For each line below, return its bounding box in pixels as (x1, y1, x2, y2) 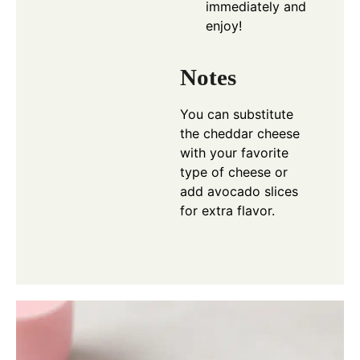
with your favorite (180, 145, 288, 162)
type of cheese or (180, 164, 288, 181)
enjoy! (206, 17, 242, 34)
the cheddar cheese (180, 125, 300, 142)
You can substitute (180, 106, 293, 123)
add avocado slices (180, 183, 298, 200)
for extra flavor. (180, 202, 275, 219)
